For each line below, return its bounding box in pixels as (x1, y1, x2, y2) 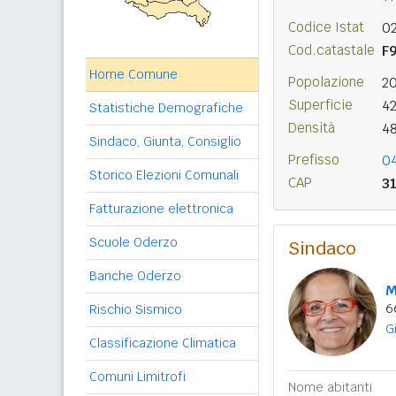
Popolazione (288, 73, 364, 90)
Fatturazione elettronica (89, 201, 233, 217)
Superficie (288, 96, 353, 113)
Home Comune (89, 66, 178, 82)
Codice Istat (288, 19, 364, 35)
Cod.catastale (288, 42, 375, 58)
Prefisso (288, 151, 339, 168)
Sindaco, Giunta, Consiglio (89, 133, 241, 149)
